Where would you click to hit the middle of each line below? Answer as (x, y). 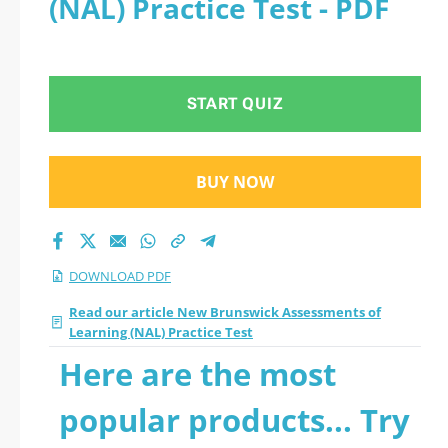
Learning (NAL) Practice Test (161, 332)
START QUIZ (235, 103)
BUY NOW (235, 182)
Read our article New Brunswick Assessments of (225, 312)
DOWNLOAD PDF (120, 276)
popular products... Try (234, 420)
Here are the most (197, 374)
